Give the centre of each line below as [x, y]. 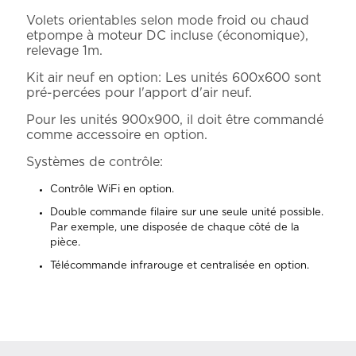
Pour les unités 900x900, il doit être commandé [175, 120]
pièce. [65, 243]
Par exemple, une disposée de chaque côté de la [175, 228]
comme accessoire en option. [117, 135]
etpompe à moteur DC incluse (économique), [167, 36]
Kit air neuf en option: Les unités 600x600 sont [174, 78]
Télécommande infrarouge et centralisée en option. [180, 266]
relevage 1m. [64, 51]
